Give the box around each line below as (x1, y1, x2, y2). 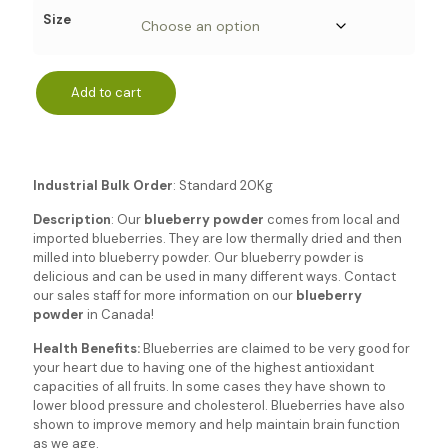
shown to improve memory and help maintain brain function (33, 415, 400, 433)
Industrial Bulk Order (33, 176, 173, 194)
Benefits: (81, 339, 143, 357)
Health (33, 339, 78, 357)
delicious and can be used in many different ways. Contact (33, 267, 396, 285)
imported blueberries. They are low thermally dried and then (33, 229, 402, 247)
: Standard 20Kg (173, 176, 273, 194)
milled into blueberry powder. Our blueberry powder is (33, 248, 364, 266)
